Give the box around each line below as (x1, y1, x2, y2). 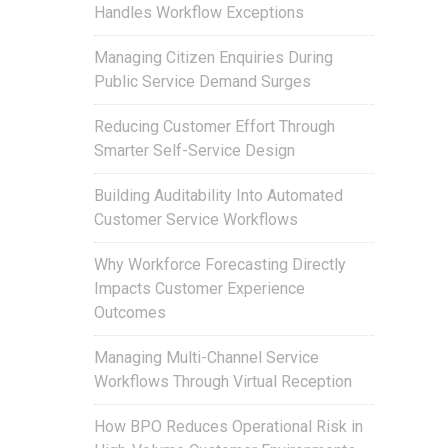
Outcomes (94, 303, 166, 323)
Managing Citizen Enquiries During (94, 48, 333, 68)
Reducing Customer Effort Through (94, 117, 335, 137)
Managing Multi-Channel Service (94, 348, 319, 368)
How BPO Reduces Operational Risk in (94, 417, 363, 437)
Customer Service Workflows (94, 210, 298, 230)
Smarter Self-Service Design (94, 141, 295, 161)
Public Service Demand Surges (94, 72, 311, 92)
